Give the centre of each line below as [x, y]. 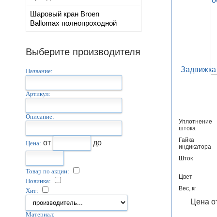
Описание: [40, 116]
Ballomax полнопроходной [73, 23]
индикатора [195, 147]
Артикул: [38, 94]
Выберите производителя [83, 52]
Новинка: [38, 181]
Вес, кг [187, 189]
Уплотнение [195, 122]
